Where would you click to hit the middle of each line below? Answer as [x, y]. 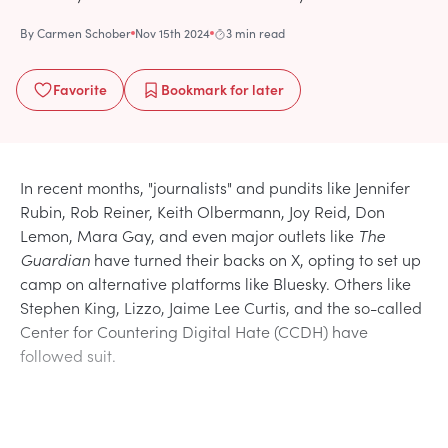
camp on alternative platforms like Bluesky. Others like [215, 282]
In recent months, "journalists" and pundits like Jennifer [215, 186]
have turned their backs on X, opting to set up [255, 258]
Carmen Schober [84, 32]
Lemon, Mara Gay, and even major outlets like [189, 234]
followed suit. [68, 354]
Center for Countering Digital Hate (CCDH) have [194, 330]
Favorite [80, 88]
